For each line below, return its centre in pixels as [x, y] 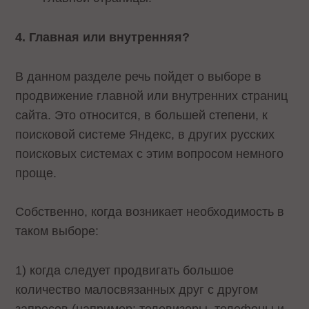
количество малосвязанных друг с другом [137, 290]
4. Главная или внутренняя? [103, 37]
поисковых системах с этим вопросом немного [150, 153]
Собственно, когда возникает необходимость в [150, 212]
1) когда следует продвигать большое [125, 271]
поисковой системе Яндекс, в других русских [145, 134]
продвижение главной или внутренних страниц [152, 96]
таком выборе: [57, 231]
